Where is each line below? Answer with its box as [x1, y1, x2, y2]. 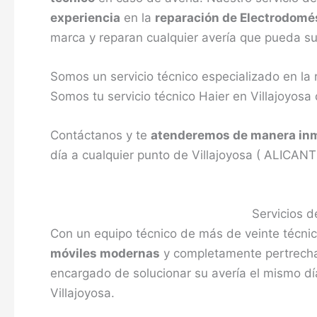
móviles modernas [50, 246, 160, 260]
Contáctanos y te [50, 128, 151, 143]
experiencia [50, 10, 120, 25]
